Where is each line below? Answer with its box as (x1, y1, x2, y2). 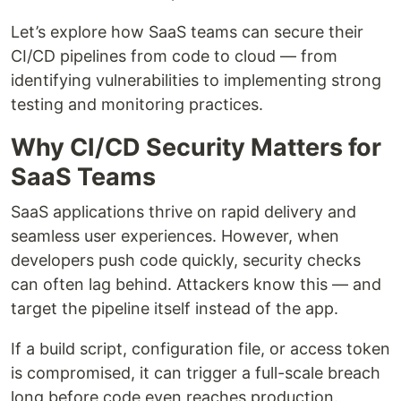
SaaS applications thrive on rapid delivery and (11, 201, 356, 221)
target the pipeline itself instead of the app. (11, 298, 338, 318)
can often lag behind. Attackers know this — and (11, 274, 381, 294)
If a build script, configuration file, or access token (11, 338, 390, 358)
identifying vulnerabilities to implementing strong (11, 70, 381, 90)
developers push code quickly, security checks (11, 250, 361, 269)
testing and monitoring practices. (11, 94, 263, 114)
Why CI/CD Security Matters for (11, 132, 381, 162)
